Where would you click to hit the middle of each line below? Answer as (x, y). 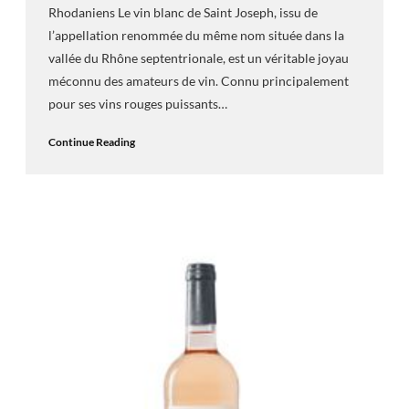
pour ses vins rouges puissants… (137, 103)
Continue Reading (91, 142)
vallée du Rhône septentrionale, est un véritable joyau (198, 58)
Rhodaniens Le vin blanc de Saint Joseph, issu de (183, 12)
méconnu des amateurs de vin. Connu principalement (198, 80)
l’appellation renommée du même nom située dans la (196, 35)
